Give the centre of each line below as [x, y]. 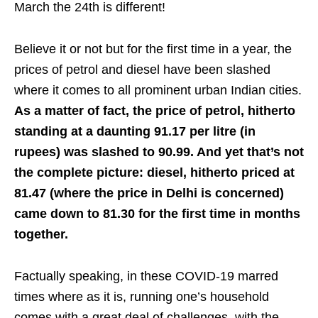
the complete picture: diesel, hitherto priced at [154, 172]
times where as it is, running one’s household [142, 297]
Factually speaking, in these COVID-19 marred [146, 276]
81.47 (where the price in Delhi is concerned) [149, 193]
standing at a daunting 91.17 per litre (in [135, 131]
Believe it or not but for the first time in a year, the [153, 49]
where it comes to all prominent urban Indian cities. [158, 90]
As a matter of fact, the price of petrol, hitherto [155, 111]
